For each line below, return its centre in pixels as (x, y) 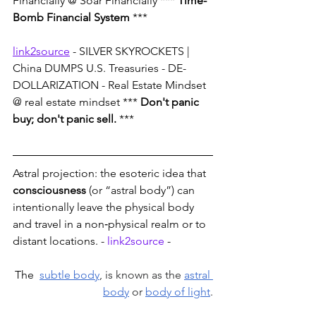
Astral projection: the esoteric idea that (111, 174)
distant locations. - (60, 241)
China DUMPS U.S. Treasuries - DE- (99, 68)
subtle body (69, 275)
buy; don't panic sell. (65, 119)
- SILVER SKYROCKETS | (131, 51)
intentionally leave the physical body (105, 207)
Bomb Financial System (71, 18)
